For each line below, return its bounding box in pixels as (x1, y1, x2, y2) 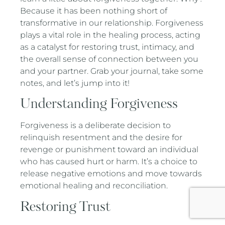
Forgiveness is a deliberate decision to (20, 121, 171, 131)
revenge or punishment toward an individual (20, 145, 199, 155)
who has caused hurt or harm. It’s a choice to (20, 157, 198, 167)
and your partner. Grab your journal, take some (20, 66, 204, 76)
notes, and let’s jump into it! (20, 78, 130, 88)
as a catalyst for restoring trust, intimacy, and (20, 42, 195, 52)
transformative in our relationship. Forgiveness (20, 18, 204, 28)
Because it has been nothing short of (20, 6, 168, 16)
